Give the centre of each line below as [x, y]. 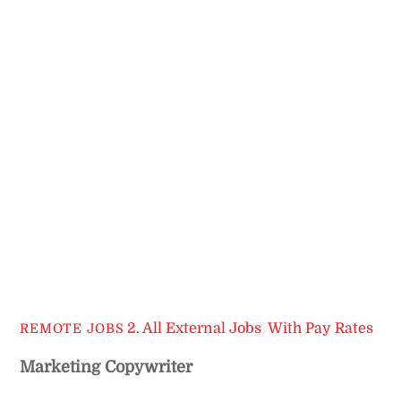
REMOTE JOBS [72, 329]
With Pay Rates [321, 328]
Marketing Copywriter [107, 367]
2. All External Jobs [195, 328]
